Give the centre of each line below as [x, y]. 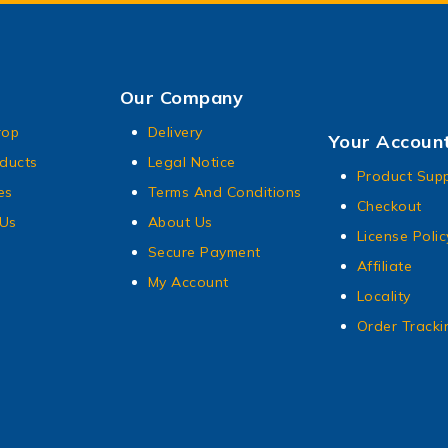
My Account [188, 282]
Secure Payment [204, 252]
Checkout [389, 205]
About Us [180, 222]
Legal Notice [191, 162]
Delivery [175, 132]
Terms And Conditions [224, 192]
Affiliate [384, 265]
